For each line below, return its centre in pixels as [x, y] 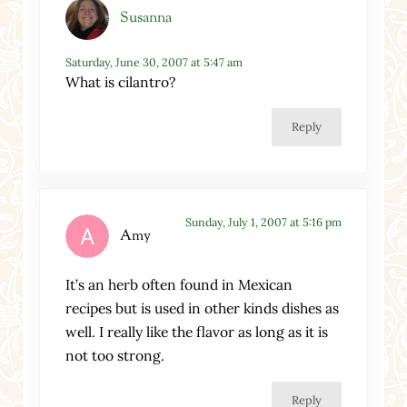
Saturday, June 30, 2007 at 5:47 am [154, 63]
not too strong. [115, 356]
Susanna [146, 19]
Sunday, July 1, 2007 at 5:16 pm [263, 223]
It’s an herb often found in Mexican [179, 285]
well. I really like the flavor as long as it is [197, 332]
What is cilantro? [121, 82]
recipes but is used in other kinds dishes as [203, 308]
